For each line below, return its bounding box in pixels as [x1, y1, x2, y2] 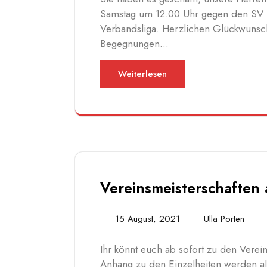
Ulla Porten [204, 212, 244, 226]
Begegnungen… [100, 36, 169, 51]
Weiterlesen [118, 67, 167, 81]
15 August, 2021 [115, 212, 180, 226]
